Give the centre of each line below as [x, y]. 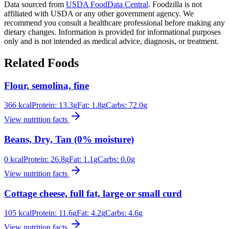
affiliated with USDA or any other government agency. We [99, 13]
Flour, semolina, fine [47, 85]
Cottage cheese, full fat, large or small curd [93, 193]
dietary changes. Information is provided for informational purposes [112, 32]
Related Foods [41, 63]
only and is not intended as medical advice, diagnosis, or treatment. [111, 41]
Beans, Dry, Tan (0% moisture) [69, 140]
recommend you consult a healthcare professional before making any [114, 22]
